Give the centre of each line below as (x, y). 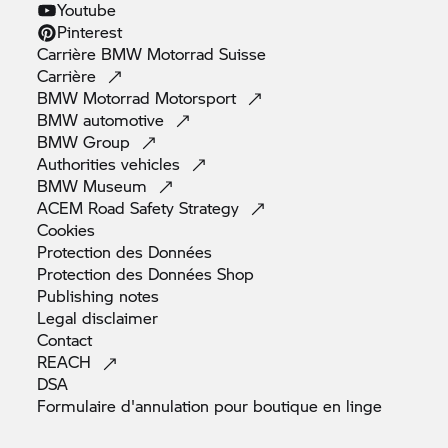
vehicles (153, 163)
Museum (118, 185)
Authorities (79, 163)
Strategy (212, 207)
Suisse (243, 53)
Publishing (78, 295)
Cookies (66, 229)
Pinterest (90, 31)
